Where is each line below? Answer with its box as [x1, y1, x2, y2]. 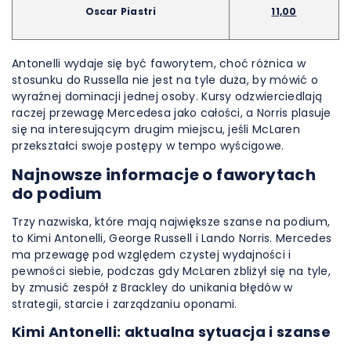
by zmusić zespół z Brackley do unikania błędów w [12, 280, 293, 295]
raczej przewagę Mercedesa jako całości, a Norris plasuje [12, 105, 331, 121]
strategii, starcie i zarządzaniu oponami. [12, 296, 237, 312]
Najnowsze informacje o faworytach [12, 164, 317, 186]
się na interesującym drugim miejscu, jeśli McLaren [12, 121, 300, 137]
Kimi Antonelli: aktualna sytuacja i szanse [12, 322, 331, 342]
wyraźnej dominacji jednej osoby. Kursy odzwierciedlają [12, 89, 323, 104]
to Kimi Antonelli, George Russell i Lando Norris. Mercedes [12, 230, 332, 246]
